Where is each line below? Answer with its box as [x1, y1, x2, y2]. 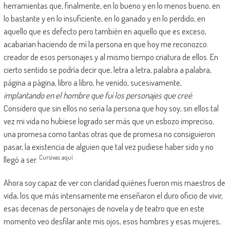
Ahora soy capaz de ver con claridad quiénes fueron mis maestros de [3, 177, 225, 188]
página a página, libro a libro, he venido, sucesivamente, [3, 76, 182, 88]
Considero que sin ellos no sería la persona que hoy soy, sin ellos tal [3, 102, 219, 113]
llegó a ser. [3, 154, 39, 165]
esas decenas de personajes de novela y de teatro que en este [3, 202, 204, 214]
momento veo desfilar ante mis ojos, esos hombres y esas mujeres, [3, 215, 221, 226]
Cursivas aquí [39, 152, 73, 161]
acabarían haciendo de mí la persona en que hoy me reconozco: [3, 38, 208, 49]
